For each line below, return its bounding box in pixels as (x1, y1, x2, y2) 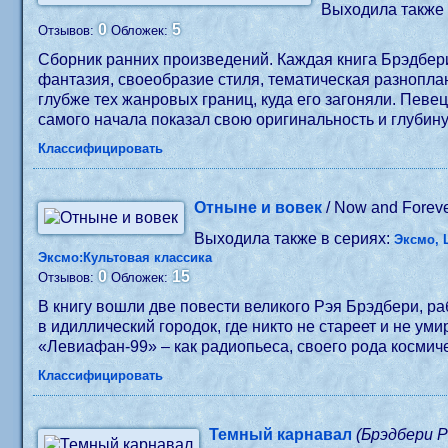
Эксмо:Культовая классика (38, 250, 213, 265)
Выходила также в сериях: (194, 230, 395, 247)
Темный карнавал (209, 426, 353, 443)
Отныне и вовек (194, 199, 323, 216)
